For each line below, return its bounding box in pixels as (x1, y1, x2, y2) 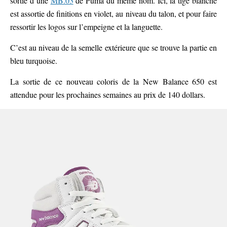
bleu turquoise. (10, 55, 57, 66)
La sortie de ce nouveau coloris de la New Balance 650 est (10, 76, 217, 87)
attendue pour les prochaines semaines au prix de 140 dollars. (10, 89, 205, 100)
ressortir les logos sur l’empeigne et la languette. (10, 21, 163, 32)
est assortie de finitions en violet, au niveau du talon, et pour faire (10, 8, 217, 19)
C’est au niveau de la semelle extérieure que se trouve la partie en (10, 42, 217, 53)
